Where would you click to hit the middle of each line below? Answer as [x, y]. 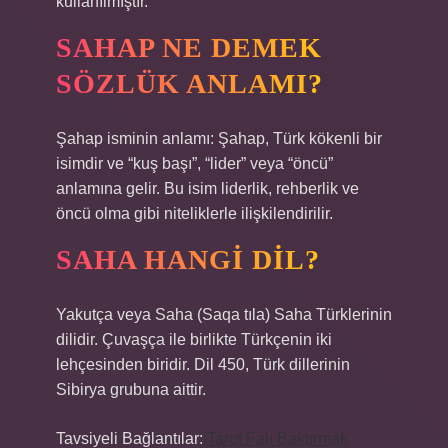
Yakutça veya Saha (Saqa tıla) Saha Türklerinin [224, 314]
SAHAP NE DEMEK [189, 47]
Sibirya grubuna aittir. [131, 389]
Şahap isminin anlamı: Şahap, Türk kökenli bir [219, 138]
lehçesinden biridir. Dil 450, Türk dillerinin [203, 364]
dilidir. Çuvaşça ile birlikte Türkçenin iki [194, 339]
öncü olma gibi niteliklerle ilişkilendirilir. [194, 213]
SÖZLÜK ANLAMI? [189, 83]
